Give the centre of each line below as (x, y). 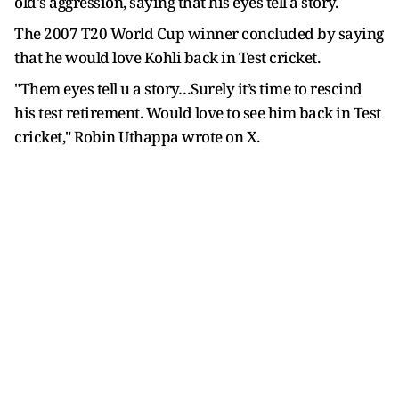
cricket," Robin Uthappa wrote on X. (137, 137)
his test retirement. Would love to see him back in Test (198, 113)
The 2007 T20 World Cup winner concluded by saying (199, 33)
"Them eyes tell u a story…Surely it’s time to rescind (188, 89)
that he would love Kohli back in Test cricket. (167, 57)
